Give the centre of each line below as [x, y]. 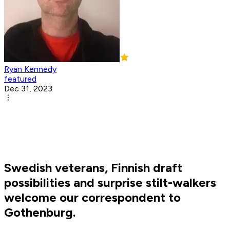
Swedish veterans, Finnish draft [93, 168]
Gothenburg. [40, 213]
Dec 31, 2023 [28, 89]
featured [20, 79]
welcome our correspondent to [92, 198]
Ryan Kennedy [30, 69]
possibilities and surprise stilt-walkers [110, 183]
